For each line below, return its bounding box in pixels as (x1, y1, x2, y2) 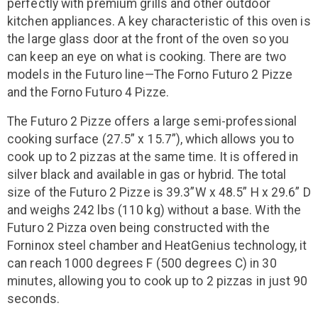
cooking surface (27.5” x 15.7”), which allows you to (7, 132, 295, 147)
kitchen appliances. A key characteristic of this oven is (7, 14, 311, 29)
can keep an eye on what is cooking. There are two (7, 50, 286, 65)
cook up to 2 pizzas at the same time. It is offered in (7, 150, 299, 165)
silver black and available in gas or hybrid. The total (7, 168, 287, 182)
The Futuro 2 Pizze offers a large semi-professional (7, 114, 297, 129)
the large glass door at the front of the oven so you (7, 32, 290, 47)
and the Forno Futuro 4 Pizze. (7, 85, 169, 100)
